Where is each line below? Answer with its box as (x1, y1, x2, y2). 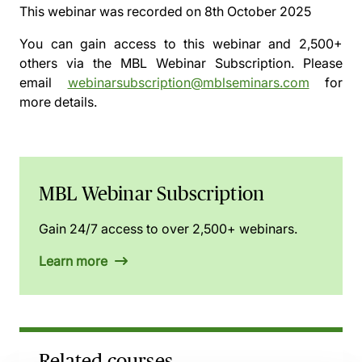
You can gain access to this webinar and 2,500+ (19, 36, 343, 52)
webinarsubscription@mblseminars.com (67, 74, 309, 90)
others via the (19, 55, 120, 71)
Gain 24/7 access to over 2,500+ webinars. (39, 221, 297, 237)
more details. (19, 94, 97, 110)
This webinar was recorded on (19, 3, 204, 19)
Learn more (39, 253, 111, 269)
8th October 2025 (204, 3, 311, 19)
